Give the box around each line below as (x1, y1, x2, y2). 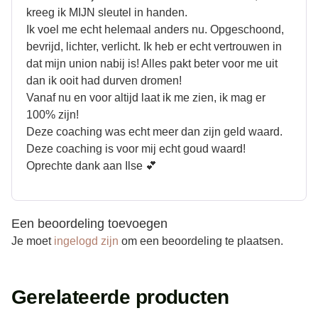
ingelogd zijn (54, 234, 119, 247)
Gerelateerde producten (11, 285, 229, 308)
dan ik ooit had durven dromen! (26, 74, 182, 87)
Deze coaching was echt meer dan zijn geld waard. (26, 125, 283, 138)
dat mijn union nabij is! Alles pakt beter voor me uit (26, 57, 278, 70)
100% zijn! (26, 108, 79, 121)
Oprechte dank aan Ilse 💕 (26, 159, 157, 172)
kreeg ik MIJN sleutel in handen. (26, 6, 187, 18)
